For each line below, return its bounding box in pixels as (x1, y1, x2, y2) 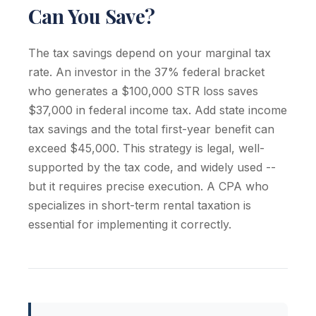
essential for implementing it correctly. (28, 217, 231, 231)
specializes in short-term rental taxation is (28, 198, 251, 212)
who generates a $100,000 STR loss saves (28, 84, 258, 98)
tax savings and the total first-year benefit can (28, 122, 274, 136)
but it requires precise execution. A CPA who (28, 179, 269, 193)
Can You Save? (28, 3, 155, 29)
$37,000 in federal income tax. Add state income (28, 103, 287, 117)
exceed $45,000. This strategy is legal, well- (28, 141, 265, 155)
